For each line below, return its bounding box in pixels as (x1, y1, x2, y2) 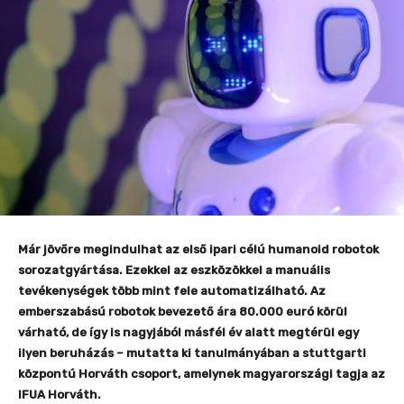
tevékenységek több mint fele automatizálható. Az (18, 284, 326, 298)
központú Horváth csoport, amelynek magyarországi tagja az (18, 367, 385, 381)
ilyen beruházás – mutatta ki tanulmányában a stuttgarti (18, 346, 366, 360)
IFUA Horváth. (18, 388, 101, 401)
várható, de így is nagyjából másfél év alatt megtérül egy (18, 326, 359, 339)
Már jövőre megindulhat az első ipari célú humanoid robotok (18, 243, 379, 256)
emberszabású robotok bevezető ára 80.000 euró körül (18, 305, 347, 318)
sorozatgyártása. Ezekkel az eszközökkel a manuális (18, 263, 330, 277)
